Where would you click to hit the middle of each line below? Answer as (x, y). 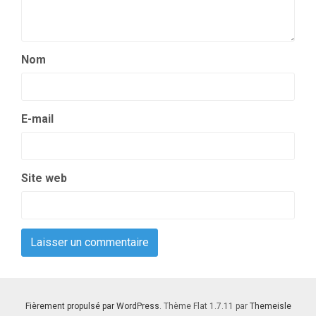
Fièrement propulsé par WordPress (92, 306)
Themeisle (270, 306)
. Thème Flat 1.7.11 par (204, 306)
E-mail (37, 119)
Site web (44, 178)
